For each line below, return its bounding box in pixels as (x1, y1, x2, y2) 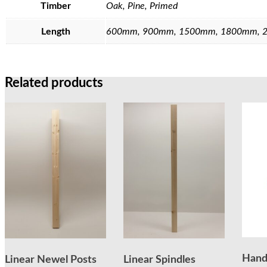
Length (41, 26, 70, 36)
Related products (5, 76, 103, 90)
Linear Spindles (123, 254, 196, 266)
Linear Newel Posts (5, 254, 97, 265)
